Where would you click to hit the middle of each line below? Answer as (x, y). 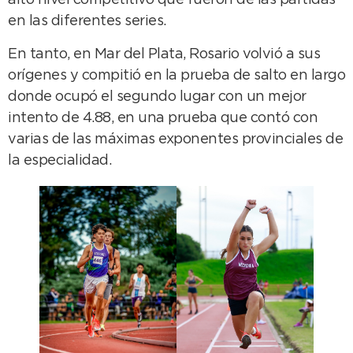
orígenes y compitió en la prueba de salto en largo (176, 75)
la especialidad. (59, 160)
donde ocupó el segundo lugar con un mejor (157, 97)
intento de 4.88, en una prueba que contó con (163, 118)
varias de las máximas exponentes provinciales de (175, 139)
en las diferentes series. (87, 22)
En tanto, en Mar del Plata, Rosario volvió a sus (164, 54)
